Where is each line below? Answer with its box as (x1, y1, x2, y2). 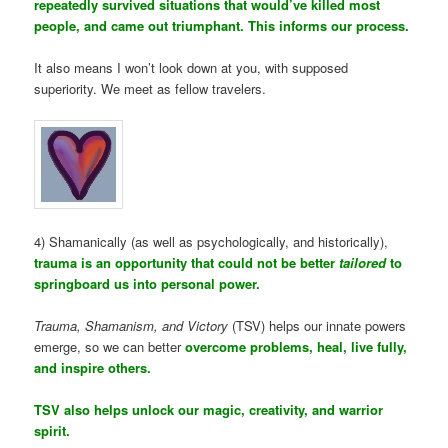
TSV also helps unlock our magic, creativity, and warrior (34, 399, 384, 419)
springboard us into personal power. (34, 273, 261, 293)
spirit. (34, 420, 71, 440)
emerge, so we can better (34, 336, 186, 356)
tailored (339, 252, 387, 272)
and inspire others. (34, 357, 152, 377)
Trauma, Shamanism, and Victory (34, 315, 229, 335)
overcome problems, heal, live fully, (185, 336, 408, 356)
